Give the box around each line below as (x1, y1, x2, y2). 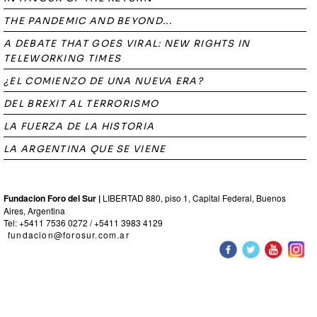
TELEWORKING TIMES (4, 52, 122, 64)
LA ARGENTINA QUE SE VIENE (4, 143, 166, 155)
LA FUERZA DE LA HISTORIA (4, 120, 155, 132)
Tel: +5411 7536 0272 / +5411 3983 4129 (4, 217, 163, 229)
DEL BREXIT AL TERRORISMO (4, 98, 159, 110)
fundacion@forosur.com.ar (8, 229, 129, 241)
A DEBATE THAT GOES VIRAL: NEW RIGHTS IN (4, 38, 250, 50)
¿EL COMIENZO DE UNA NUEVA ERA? (4, 75, 203, 87)
